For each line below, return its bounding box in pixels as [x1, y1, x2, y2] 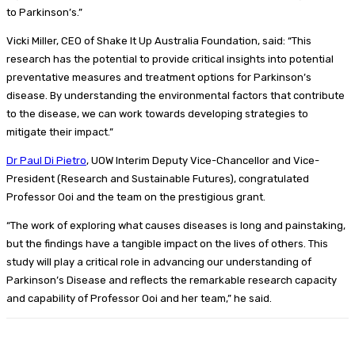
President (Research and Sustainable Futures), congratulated [6, 172, 309, 185]
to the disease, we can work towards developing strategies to [6, 107, 308, 120]
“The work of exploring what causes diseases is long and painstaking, [6, 219, 345, 231]
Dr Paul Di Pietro [6, 154, 86, 166]
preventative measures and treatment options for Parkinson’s [6, 71, 311, 83]
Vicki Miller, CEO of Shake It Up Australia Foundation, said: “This [6, 34, 311, 47]
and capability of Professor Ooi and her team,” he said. [6, 292, 272, 304]
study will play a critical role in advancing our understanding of [6, 255, 311, 268]
